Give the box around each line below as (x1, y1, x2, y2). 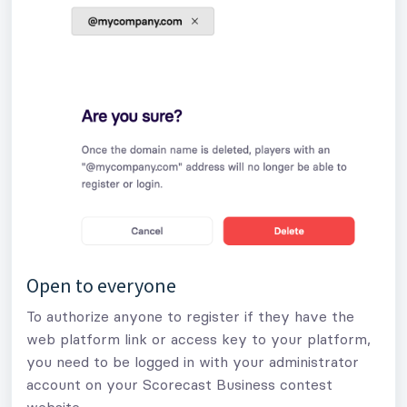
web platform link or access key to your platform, (26, 329, 371, 348)
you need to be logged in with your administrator (26, 352, 359, 371)
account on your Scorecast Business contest (26, 374, 333, 393)
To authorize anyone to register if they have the (26, 306, 354, 325)
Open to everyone (26, 272, 176, 298)
